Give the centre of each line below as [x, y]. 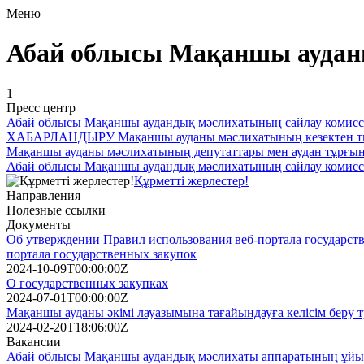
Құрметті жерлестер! [191, 180]
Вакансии [34, 341]
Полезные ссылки [56, 210]
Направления [43, 195]
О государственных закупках [87, 283]
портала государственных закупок [102, 253]
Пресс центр [41, 107]
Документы [39, 224]
